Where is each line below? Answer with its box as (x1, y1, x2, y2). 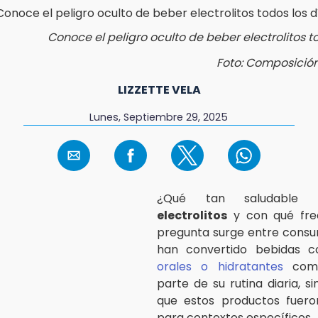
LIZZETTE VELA (117, 81, 201, 98)
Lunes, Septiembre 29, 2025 (89, 109, 229, 124)
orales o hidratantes (157, 258, 283, 275)
